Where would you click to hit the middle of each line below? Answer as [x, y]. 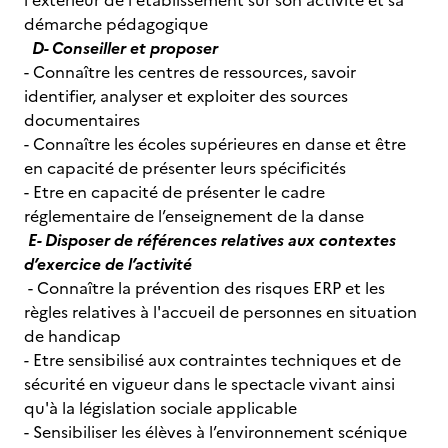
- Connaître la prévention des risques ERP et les [204, 288]
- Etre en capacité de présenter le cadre [174, 192]
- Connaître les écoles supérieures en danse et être [215, 144]
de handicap [72, 336]
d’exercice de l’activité [108, 264]
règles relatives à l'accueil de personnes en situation [220, 312]
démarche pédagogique [116, 24]
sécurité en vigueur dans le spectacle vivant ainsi [209, 384]
